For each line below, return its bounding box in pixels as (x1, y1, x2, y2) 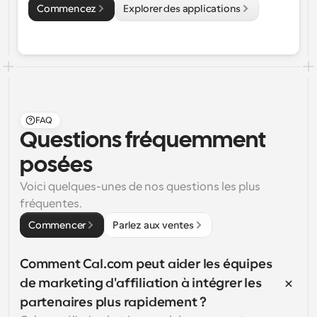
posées (20, 156, 93, 176)
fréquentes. (20, 197, 82, 210)
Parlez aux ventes (113, 219, 194, 231)
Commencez (37, 3, 97, 14)
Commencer (28, 219, 86, 231)
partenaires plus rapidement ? (20, 295, 207, 309)
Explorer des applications (123, 3, 241, 14)
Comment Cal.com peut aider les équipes (20, 257, 272, 271)
